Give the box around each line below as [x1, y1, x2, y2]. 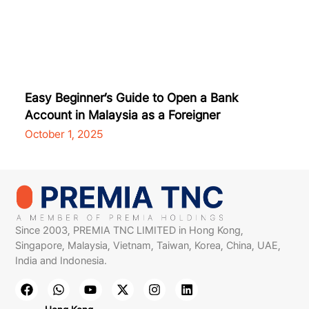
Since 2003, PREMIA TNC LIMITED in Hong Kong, [15, 224, 244, 237]
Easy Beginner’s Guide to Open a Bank [24, 90, 238, 105]
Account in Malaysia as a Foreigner [24, 107, 223, 122]
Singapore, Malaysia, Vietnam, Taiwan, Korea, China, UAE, [15, 239, 281, 252]
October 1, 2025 [24, 127, 103, 141]
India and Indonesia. [15, 255, 108, 268]
